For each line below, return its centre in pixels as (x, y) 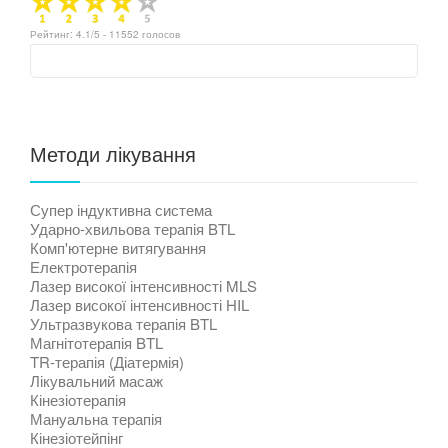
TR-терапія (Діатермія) (107, 361)
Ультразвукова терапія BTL (123, 323)
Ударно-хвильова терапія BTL (132, 228)
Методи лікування (113, 153)
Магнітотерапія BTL (96, 342)
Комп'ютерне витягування (118, 247)
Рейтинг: (53, 33)
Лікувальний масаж (96, 380)
